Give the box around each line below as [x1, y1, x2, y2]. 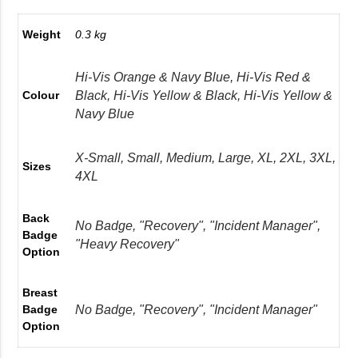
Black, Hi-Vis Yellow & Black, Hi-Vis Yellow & [75, 88, 333, 102]
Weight [22, 27, 62, 41]
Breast [22, 285, 58, 299]
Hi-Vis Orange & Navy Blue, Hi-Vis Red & [75, 70, 312, 84]
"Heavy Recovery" [75, 237, 180, 251]
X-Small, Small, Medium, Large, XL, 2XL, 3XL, [75, 150, 336, 165]
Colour [22, 88, 60, 101]
